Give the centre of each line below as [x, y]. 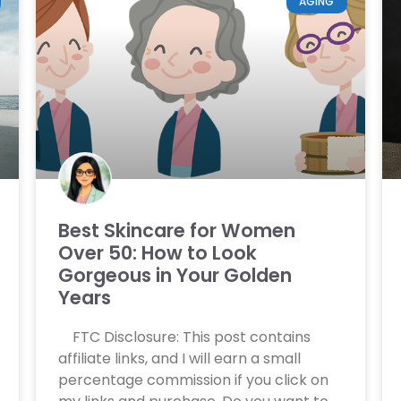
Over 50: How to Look [158, 253]
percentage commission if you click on [194, 380]
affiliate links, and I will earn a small [180, 359]
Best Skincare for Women [177, 231]
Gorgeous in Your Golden [175, 276]
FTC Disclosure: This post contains [185, 337]
